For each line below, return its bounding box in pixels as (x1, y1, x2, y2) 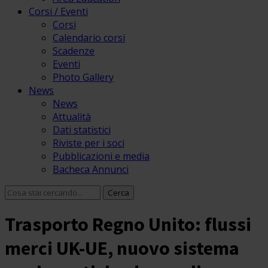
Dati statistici (53, 123, 111, 136)
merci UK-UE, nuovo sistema (5, 236, 239, 261)
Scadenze (53, 44, 95, 57)
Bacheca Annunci (53, 163, 129, 176)
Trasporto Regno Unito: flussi (5, 212, 251, 237)
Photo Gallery (53, 71, 114, 84)
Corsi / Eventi (29, 5, 88, 18)
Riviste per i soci (53, 136, 124, 150)
